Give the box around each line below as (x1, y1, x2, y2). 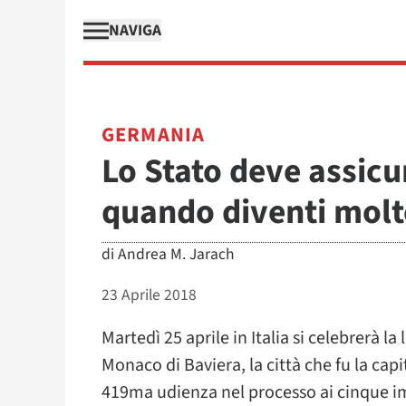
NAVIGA (109, 19, 161, 42)
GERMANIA (101, 121, 205, 150)
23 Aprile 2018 (101, 284, 197, 306)
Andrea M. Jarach (118, 243, 235, 266)
